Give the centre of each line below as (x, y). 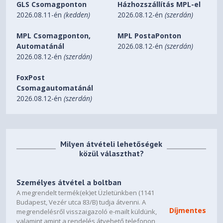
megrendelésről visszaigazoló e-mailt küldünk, (87, 211)
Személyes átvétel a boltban (69, 182)
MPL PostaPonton (150, 36)
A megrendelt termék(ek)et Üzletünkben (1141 (86, 192)
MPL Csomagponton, (54, 36)
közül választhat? (111, 153)
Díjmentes (188, 210)
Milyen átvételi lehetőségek (111, 144)
